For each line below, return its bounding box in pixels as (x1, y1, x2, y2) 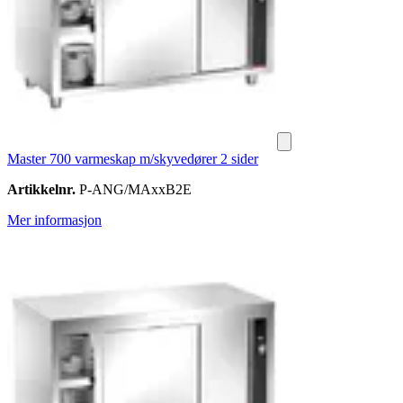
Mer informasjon (7, 212, 102, 228)
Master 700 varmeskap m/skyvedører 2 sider (7, 151, 258, 167)
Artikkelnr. (7, 182, 76, 198)
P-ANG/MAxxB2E (76, 182, 192, 198)
